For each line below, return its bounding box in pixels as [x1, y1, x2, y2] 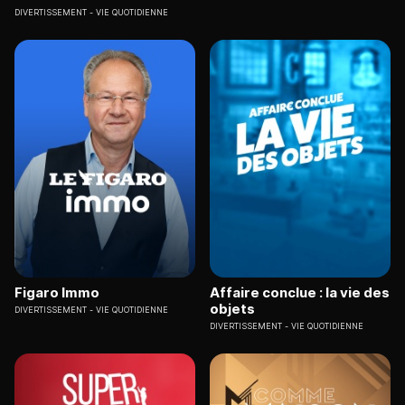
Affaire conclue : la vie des [210, 283, 390, 301]
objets [210, 299, 255, 317]
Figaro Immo [14, 283, 99, 301]
